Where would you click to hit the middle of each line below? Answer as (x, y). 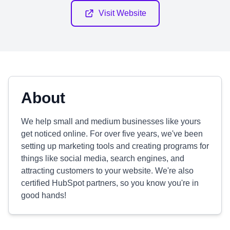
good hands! (44, 195)
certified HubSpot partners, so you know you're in (110, 183)
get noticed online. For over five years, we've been (112, 134)
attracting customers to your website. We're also (107, 171)
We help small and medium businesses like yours (111, 121)
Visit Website (122, 13)
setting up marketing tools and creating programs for (115, 146)
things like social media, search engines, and (103, 158)
